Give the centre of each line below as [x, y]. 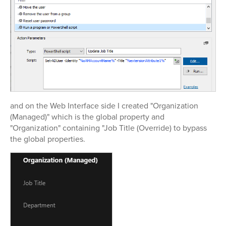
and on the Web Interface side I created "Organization [104, 106]
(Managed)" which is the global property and [87, 117]
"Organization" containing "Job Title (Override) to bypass [108, 128]
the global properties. [48, 139]
